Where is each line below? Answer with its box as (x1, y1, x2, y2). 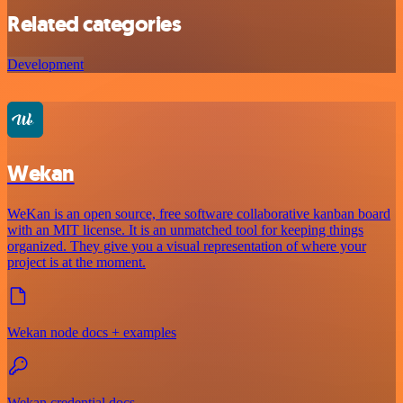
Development (7, 57, 84, 73)
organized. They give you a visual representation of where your (7, 238, 366, 255)
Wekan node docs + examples (7, 325, 176, 341)
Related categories (7, 10, 182, 40)
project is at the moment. (7, 255, 146, 271)
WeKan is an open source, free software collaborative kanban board (7, 206, 390, 222)
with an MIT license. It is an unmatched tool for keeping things (7, 222, 363, 238)
